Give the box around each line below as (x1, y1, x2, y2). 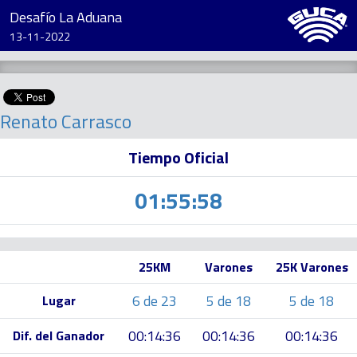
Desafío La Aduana (10, 6, 122, 28)
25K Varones (275, 257, 348, 277)
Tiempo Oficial (128, 145, 229, 170)
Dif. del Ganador (13, 326, 104, 345)
